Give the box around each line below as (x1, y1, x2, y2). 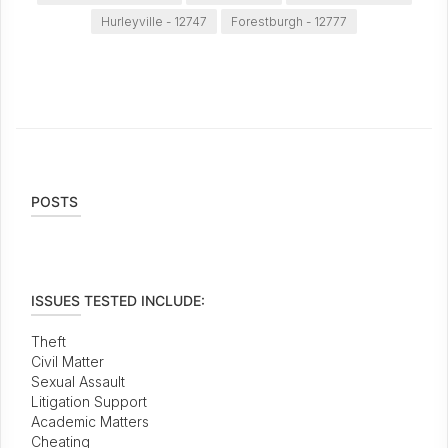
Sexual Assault (31, 373, 125, 390)
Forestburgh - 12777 (231, 14, 347, 29)
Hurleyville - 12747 (101, 14, 207, 29)
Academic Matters (31, 413, 149, 430)
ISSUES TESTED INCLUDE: (31, 292, 205, 309)
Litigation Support (31, 393, 147, 410)
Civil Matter (31, 353, 104, 370)
